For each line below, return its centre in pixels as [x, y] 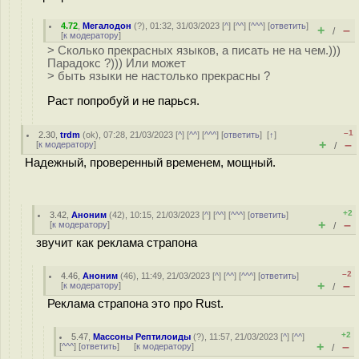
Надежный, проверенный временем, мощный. [150, 163]
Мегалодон [107, 26]
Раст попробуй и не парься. [123, 101]
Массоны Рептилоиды [142, 337]
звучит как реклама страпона [117, 243]
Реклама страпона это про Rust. [135, 304]
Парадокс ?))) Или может [117, 63]
